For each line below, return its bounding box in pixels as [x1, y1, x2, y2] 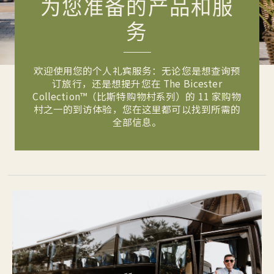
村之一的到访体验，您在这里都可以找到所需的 [33, 102, 241, 116]
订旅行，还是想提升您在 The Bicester [52, 76, 222, 91]
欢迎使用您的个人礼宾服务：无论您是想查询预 [33, 64, 241, 78]
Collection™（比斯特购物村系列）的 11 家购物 [32, 89, 242, 103]
